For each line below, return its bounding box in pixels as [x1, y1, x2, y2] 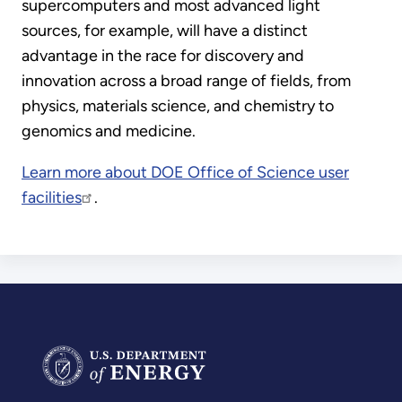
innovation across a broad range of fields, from [22, 71, 351, 92]
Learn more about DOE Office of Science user [22, 162, 349, 183]
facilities [22, 188, 82, 208]
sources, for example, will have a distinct [22, 21, 308, 41]
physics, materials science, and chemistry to [22, 96, 334, 117]
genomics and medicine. [22, 121, 196, 142]
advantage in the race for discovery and [22, 46, 304, 66]
